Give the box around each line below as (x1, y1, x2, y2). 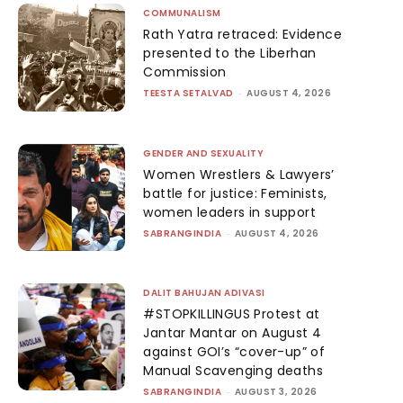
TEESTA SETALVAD (143, 86, 234, 101)
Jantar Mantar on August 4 (143, 323, 322, 342)
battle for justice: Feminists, (143, 184, 327, 202)
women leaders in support (143, 202, 316, 221)
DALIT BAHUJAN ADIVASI (143, 285, 265, 300)
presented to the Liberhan (143, 44, 317, 63)
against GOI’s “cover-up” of (143, 342, 326, 361)
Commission (143, 63, 227, 82)
